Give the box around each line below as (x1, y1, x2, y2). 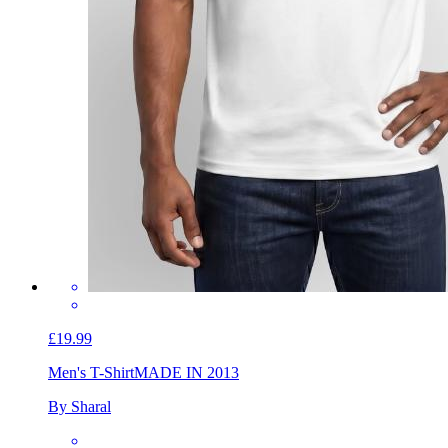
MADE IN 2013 (134, 363, 239, 381)
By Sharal (48, 397, 111, 415)
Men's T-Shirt (48, 363, 134, 381)
